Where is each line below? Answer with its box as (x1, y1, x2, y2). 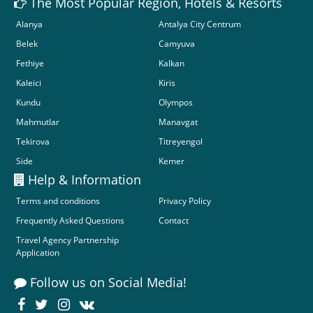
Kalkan (159, 57, 184, 70)
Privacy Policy (159, 195, 211, 208)
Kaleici (16, 77, 41, 89)
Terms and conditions (16, 195, 100, 208)
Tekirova (16, 136, 50, 148)
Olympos (159, 96, 193, 109)
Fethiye (16, 57, 44, 70)
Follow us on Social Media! (27, 274, 187, 291)
